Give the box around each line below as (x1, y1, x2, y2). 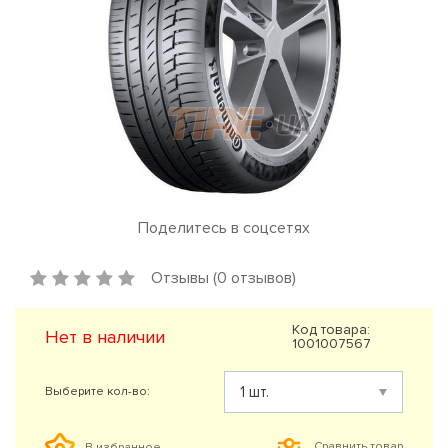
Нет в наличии (45, 325, 165, 348)
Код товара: (291, 320, 370, 338)
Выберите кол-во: (45, 383, 150, 399)
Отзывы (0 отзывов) (151, 267, 296, 288)
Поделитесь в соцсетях (138, 217, 310, 238)
